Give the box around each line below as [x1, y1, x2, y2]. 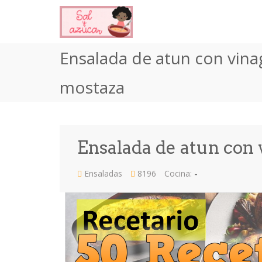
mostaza [60, 76, 125, 98]
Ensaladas [82, 168, 122, 179]
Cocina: [162, 168, 194, 179]
